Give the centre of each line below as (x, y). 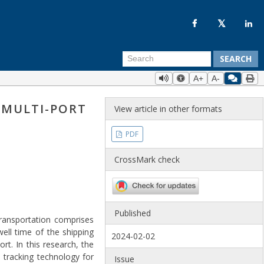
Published (133, 213)
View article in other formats (169, 109)
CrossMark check (147, 159)
